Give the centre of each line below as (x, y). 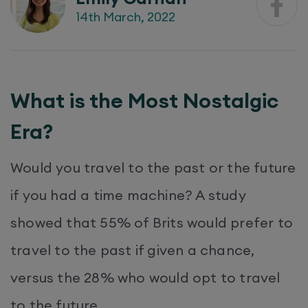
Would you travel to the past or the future (153, 167)
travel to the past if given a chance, (133, 250)
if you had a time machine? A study (128, 195)
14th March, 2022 (125, 16)
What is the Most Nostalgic (144, 100)
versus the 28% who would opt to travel (145, 277)
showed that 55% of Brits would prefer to (152, 222)
